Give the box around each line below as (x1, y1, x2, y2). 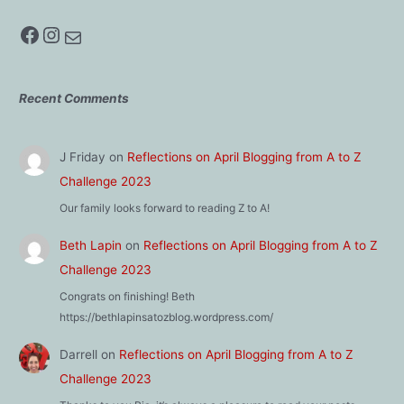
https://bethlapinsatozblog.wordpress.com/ (59, 310, 273, 325)
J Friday (59, 150, 106, 165)
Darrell (59, 347, 97, 363)
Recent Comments (19, 90, 130, 106)
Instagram (40, 20, 60, 47)
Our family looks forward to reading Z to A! (59, 201, 270, 216)
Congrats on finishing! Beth (59, 289, 195, 304)
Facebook (18, 20, 31, 47)
